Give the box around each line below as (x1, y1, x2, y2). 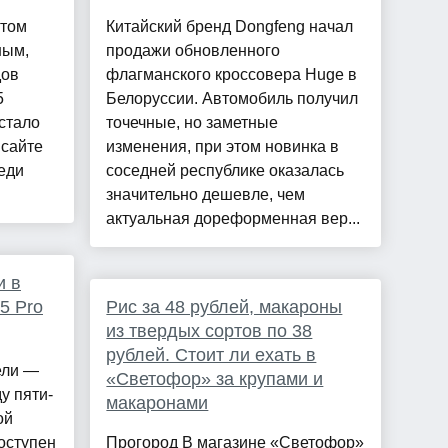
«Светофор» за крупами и (106, 369, 324, 390)
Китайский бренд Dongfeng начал (106, 18, 354, 36)
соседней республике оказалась (106, 162, 345, 180)
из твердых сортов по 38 (106, 321, 313, 342)
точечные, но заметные (106, 114, 279, 132)
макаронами (106, 393, 209, 414)
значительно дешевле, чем (106, 186, 306, 204)
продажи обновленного (106, 42, 281, 60)
